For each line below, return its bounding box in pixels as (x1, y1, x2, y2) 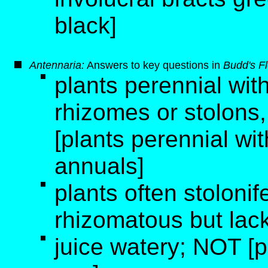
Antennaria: (29, 59, 84, 71)
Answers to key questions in (84, 59, 223, 71)
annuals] (54, 153, 144, 179)
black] (54, 12, 117, 38)
